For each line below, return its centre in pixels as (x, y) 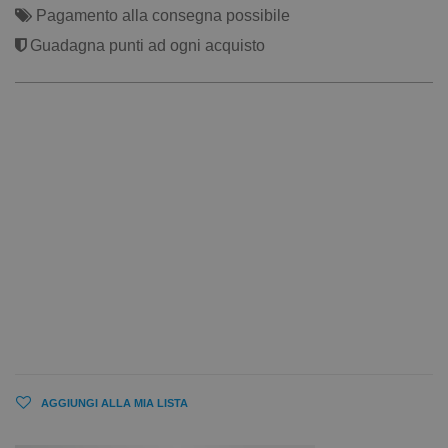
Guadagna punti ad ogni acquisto (145, 46)
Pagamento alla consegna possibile (161, 16)
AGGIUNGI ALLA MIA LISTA (114, 403)
